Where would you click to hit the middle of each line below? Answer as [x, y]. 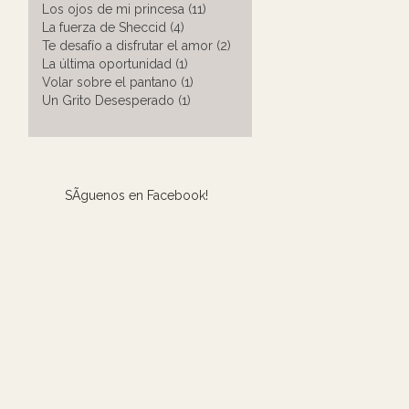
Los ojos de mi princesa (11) [124, 9]
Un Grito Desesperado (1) [116, 100]
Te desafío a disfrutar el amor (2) [136, 46]
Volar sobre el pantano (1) [118, 82]
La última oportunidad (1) [115, 64]
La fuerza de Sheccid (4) [113, 27]
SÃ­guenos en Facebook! [136, 195]
